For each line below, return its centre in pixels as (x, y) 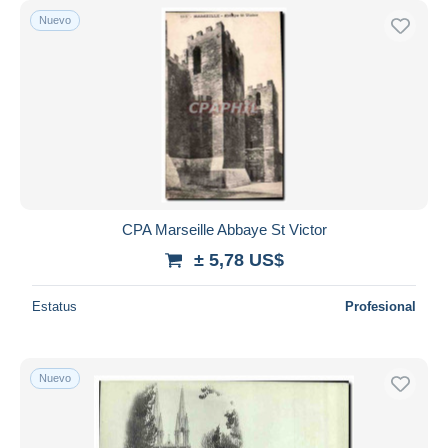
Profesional (380, 306)
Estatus (54, 306)
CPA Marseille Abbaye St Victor (224, 229)
